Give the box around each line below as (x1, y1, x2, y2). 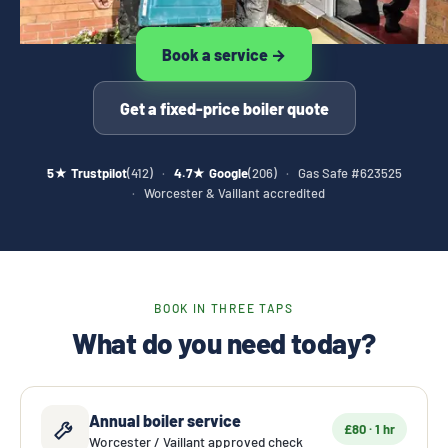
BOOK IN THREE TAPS (154, 301, 294, 316)
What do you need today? (72, 326, 376, 361)
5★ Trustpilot (46, 165, 127, 182)
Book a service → (162, 44, 286, 64)
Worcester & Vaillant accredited (144, 185, 325, 202)
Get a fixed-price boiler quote (119, 98, 329, 118)
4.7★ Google (173, 165, 248, 182)
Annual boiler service (89, 410, 241, 430)
